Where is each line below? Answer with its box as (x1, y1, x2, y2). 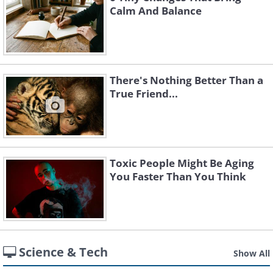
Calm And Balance (110, 4, 202, 18)
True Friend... (110, 87, 178, 101)
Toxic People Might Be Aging (110, 156, 254, 170)
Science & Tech (19, 244, 108, 260)
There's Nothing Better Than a (110, 73, 263, 87)
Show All (233, 247, 270, 259)
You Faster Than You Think (110, 169, 246, 183)
